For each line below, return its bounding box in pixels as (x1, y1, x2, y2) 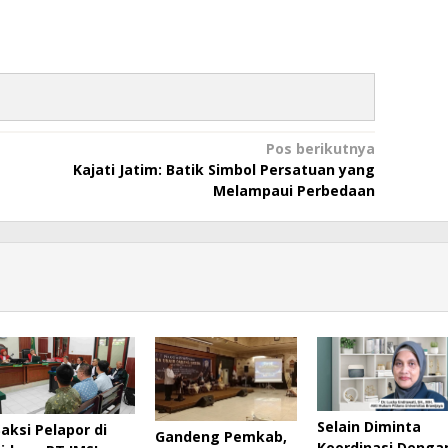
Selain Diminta (316, 417, 421, 437)
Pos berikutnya (265, 139, 375, 158)
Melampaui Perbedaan (212, 181, 375, 200)
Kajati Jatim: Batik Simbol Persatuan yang (72, 160, 375, 179)
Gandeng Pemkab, (154, 426, 287, 446)
